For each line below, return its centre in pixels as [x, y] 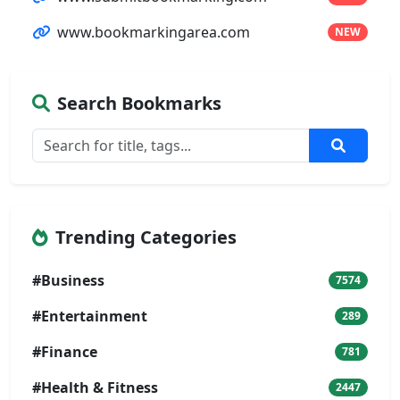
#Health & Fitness [95, 387]
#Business [68, 280]
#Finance [65, 351]
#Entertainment [90, 316]
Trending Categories [146, 237]
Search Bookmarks [139, 103]
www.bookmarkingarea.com [154, 32]
